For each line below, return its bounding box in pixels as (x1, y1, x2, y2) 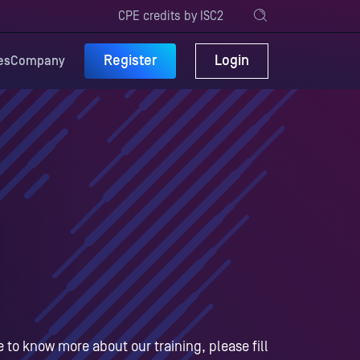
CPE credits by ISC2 (118, 9, 223, 23)
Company (10, 53, 65, 68)
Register (104, 52, 157, 69)
